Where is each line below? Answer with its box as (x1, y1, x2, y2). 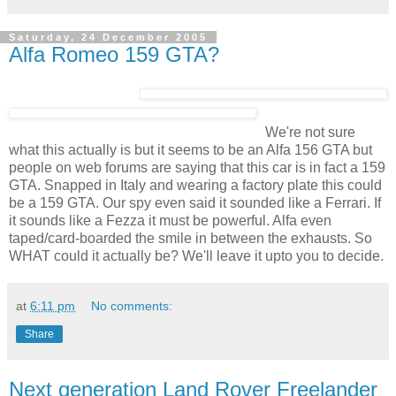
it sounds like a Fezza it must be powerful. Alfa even (9, 213, 331, 229)
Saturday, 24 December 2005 (9, 32, 208, 43)
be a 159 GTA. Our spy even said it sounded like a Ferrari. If (9, 195, 381, 211)
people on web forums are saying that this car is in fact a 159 (9, 160, 385, 176)
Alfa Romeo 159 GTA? (9, 42, 219, 67)
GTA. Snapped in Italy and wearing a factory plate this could (9, 178, 382, 194)
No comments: (91, 299, 173, 314)
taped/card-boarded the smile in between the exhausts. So (9, 231, 372, 247)
